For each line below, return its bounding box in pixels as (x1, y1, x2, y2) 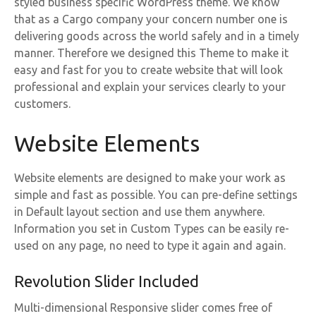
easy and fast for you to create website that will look (14, 63, 283, 77)
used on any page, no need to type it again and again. (14, 239, 286, 253)
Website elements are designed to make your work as (14, 171, 286, 185)
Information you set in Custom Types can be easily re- (14, 222, 289, 236)
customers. (14, 97, 71, 111)
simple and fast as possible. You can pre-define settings (14, 188, 298, 202)
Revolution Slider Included (14, 272, 199, 291)
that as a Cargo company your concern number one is (14, 13, 288, 26)
